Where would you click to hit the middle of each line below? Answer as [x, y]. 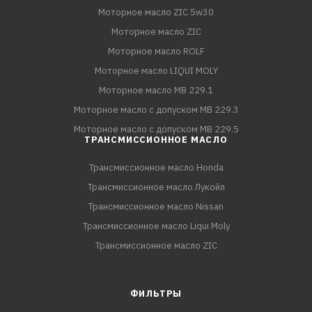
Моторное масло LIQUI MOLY [156, 71]
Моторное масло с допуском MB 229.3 [156, 110]
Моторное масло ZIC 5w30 [156, 12]
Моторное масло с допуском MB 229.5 [156, 129]
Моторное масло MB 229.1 [156, 90]
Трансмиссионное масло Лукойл [156, 187]
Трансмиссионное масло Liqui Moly [156, 226]
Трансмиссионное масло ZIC [156, 245]
